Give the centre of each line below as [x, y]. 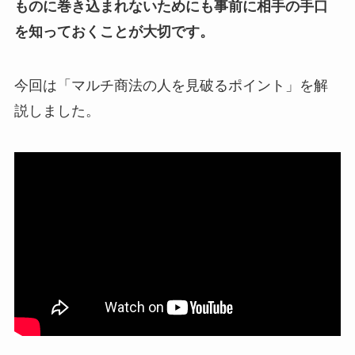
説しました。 [57, 111]
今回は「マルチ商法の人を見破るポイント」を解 [171, 85]
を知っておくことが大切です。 [114, 31]
